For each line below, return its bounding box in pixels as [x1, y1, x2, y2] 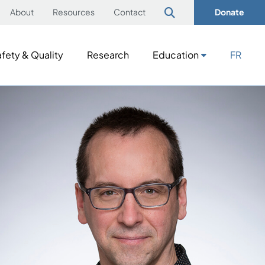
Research [87, 49, 129, 61]
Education [153, 49, 199, 61]
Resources [53, 7, 95, 17]
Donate [215, 7, 244, 17]
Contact [114, 7, 146, 17]
